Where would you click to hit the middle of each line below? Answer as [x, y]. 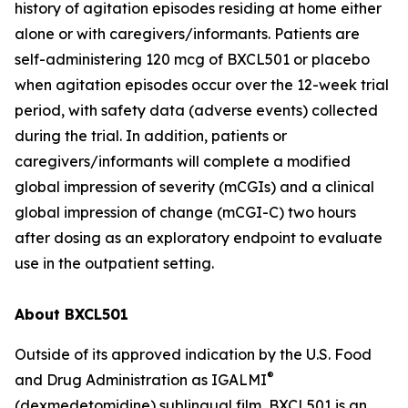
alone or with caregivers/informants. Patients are [187, 34]
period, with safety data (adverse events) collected [196, 110]
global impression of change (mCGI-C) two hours [185, 212]
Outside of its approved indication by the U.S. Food [193, 354]
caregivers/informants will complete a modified [183, 161]
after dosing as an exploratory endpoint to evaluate [199, 238]
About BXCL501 [71, 314]
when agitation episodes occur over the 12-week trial [202, 85]
